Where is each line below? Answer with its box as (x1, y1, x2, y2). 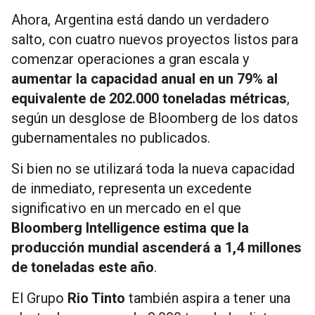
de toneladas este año (11, 258, 154, 276)
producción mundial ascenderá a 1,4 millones (11, 238, 302, 256)
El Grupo (11, 289, 67, 307)
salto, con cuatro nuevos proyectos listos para (11, 30, 298, 48)
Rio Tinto (67, 289, 125, 307)
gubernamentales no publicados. (11, 129, 210, 146)
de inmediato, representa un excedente (11, 179, 252, 197)
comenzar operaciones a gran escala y (11, 50, 249, 67)
